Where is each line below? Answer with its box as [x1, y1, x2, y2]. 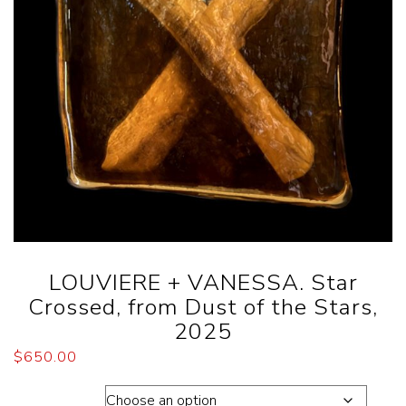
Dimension [20, 389, 87, 403]
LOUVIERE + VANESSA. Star [48, 267, 358, 298]
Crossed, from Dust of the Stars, [28, 292, 378, 323]
